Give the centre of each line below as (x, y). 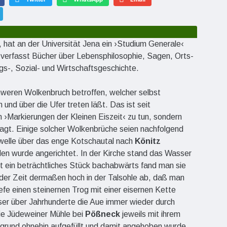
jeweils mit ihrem (150, 214)
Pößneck (103, 214)
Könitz (148, 141)
